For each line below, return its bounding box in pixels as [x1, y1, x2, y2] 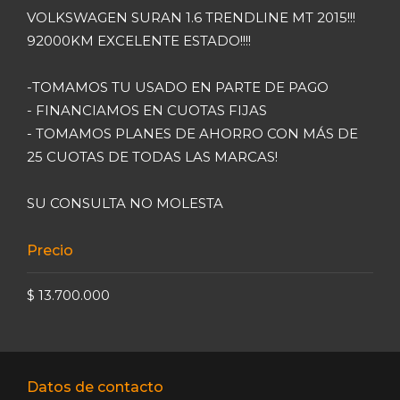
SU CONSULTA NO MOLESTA [27, 194, 223, 212]
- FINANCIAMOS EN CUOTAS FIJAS [27, 101, 267, 119]
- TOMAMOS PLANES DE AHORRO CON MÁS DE [27, 124, 358, 142]
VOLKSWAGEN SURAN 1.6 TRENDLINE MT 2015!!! [27, 8, 355, 26]
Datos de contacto [27, 378, 163, 396]
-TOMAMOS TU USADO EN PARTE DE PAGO [27, 78, 329, 96]
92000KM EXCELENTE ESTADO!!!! [27, 31, 251, 49]
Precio [27, 241, 73, 259]
